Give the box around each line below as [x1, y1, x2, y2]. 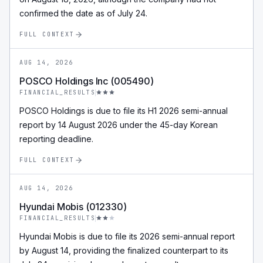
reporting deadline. [19, 134, 93, 144]
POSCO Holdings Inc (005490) [19, 75, 154, 87]
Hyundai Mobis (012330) [19, 201, 127, 213]
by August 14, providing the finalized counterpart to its [19, 245, 228, 255]
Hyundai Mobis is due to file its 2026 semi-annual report [19, 231, 235, 241]
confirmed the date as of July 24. [19, 8, 147, 18]
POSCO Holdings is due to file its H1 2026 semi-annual [19, 106, 228, 116]
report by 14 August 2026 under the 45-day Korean [19, 120, 218, 130]
